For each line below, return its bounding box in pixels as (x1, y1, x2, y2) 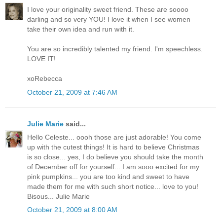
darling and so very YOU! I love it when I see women (27, 15, 190, 24)
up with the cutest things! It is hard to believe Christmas (27, 143, 199, 151)
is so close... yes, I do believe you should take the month (27, 152, 203, 161)
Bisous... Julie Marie (27, 192, 90, 200)
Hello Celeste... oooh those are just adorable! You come (27, 133, 201, 141)
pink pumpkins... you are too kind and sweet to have (27, 172, 189, 181)
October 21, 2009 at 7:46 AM (27, 88, 117, 96)
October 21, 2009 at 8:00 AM (27, 206, 117, 214)
